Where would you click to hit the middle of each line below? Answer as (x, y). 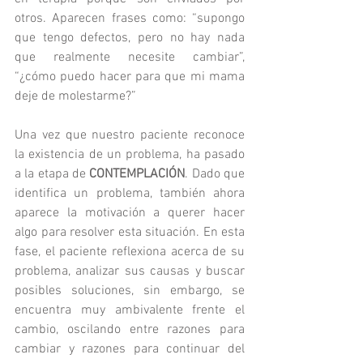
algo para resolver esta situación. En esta (130, 233)
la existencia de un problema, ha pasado (130, 155)
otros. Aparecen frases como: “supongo (130, 19)
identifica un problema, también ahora (130, 194)
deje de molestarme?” (75, 97)
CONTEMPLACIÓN (137, 175)
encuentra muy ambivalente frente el (130, 311)
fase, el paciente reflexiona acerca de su (130, 252)
